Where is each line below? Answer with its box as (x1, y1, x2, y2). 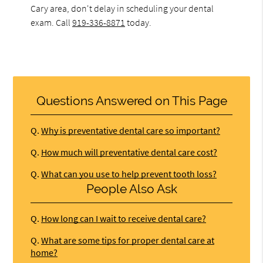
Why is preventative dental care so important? (41, 124, 221, 136)
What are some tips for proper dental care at (41, 234, 215, 246)
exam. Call (31, 16, 73, 28)
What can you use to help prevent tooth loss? (41, 167, 217, 180)
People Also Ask (86, 181, 177, 196)
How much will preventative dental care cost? (41, 146, 218, 158)
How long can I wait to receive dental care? (41, 212, 207, 224)
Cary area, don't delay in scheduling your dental (31, 2, 214, 14)
